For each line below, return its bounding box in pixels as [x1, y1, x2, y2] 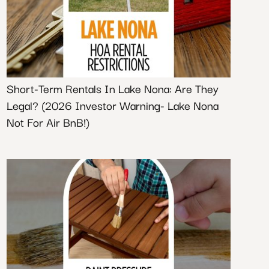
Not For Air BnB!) [6, 113, 89, 131]
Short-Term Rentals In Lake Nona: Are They [6, 79, 219, 97]
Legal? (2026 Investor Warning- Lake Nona [6, 96, 219, 114]
